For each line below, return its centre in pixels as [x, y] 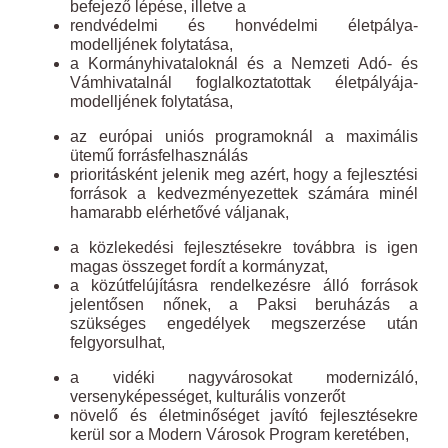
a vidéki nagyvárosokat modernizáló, [244, 377]
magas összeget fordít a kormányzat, [199, 266]
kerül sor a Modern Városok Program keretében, [239, 434]
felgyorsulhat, [117, 342]
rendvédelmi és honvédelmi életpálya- [244, 25]
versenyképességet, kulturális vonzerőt [207, 396]
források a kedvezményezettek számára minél [244, 193]
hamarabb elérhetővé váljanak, [179, 212]
